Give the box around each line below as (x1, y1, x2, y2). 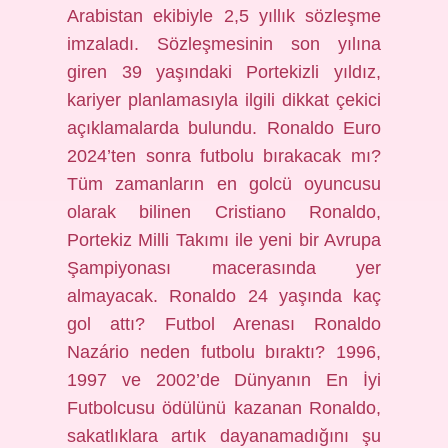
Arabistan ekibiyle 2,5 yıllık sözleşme (67, 6, 381, 26)
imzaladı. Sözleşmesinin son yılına (67, 34, 381, 54)
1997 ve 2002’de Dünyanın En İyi (67, 370, 381, 390)
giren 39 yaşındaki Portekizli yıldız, (67, 62, 381, 82)
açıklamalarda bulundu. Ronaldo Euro (67, 118, 381, 138)
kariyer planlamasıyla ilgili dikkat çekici (67, 90, 381, 110)
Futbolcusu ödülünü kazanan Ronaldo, (67, 398, 381, 418)
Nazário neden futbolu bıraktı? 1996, (67, 342, 381, 362)
